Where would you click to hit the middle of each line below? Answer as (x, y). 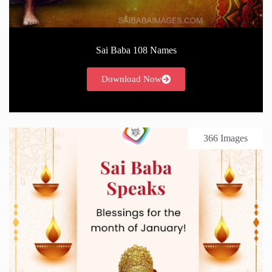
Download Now (131, 79)
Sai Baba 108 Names (136, 50)
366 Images (226, 138)
